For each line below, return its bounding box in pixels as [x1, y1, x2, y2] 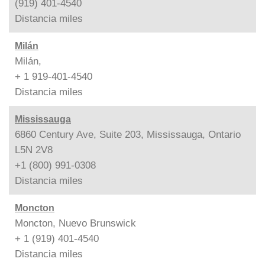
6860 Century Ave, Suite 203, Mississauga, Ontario [15, 128, 241, 140]
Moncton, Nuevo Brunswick [15, 217, 136, 229]
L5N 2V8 [15, 144, 53, 156]
